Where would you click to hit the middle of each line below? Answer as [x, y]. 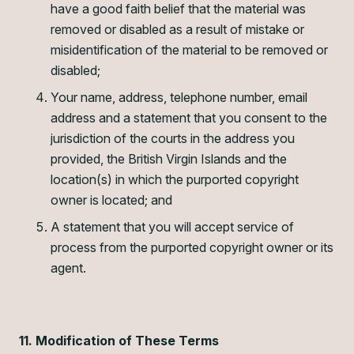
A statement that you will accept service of [172, 227]
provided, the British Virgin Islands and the [169, 159]
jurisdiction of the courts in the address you [173, 138]
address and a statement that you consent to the [189, 118]
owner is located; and [111, 200]
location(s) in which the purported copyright [175, 179]
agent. [68, 268]
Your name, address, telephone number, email [179, 97]
